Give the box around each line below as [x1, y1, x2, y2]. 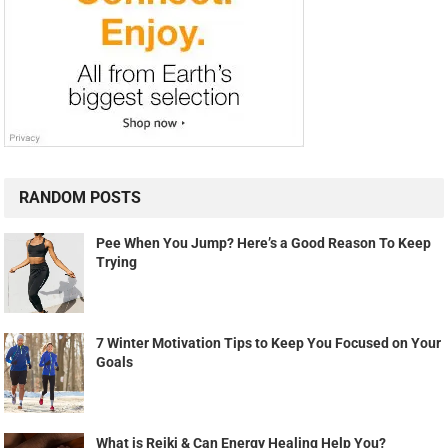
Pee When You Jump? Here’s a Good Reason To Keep [96, 235, 432, 252]
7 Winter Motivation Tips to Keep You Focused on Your [96, 335, 442, 352]
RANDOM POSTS [19, 188, 142, 208]
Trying [96, 254, 138, 271]
